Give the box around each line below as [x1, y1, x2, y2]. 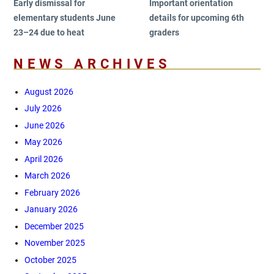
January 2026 [24, 204, 78, 215]
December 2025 [24, 221, 84, 231]
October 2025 [24, 254, 76, 265]
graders [149, 27, 180, 37]
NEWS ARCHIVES [13, 56, 171, 72]
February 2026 [24, 187, 80, 198]
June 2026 [24, 120, 65, 130]
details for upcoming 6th [149, 12, 245, 23]
